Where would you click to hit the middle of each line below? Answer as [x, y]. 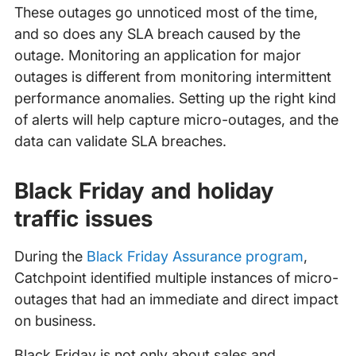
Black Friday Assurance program [195, 257]
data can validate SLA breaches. [120, 141]
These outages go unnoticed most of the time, [166, 13]
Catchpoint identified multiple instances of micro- [176, 278]
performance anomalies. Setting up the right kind [175, 99]
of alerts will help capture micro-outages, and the [176, 120]
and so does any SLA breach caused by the [157, 34]
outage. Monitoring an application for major [157, 56]
